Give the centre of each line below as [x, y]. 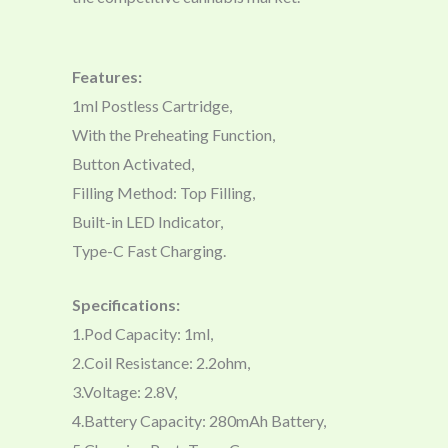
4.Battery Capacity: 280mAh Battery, [199, 421]
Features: [107, 76]
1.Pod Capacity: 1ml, [142, 334]
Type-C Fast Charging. [149, 250]
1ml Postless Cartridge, [152, 105]
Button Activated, [133, 163]
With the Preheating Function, [173, 134]
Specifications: [126, 305]
